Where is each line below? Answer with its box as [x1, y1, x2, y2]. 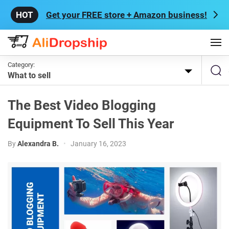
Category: [8, 61, 35, 68]
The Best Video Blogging [8, 98, 156, 113]
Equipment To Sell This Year [8, 116, 174, 131]
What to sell [8, 71, 51, 80]
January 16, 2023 [71, 140, 126, 148]
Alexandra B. [17, 140, 59, 148]
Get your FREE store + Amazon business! [46, 10, 207, 20]
